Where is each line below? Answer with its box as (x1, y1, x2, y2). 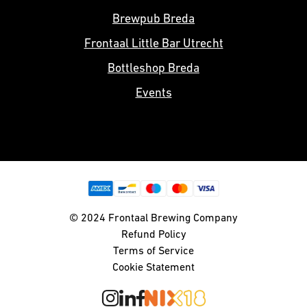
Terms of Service (113, 246, 194, 257)
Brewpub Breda (112, 13, 195, 26)
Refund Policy (121, 230, 186, 241)
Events (135, 87, 172, 100)
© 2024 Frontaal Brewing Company (69, 213, 238, 224)
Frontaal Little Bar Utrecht (84, 38, 223, 51)
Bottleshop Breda (108, 62, 199, 75)
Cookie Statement (112, 262, 195, 273)
